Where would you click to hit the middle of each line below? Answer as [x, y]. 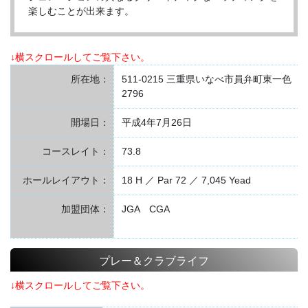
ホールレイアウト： [66, 180]
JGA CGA [145, 209]
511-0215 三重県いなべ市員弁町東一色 [206, 79]
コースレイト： [76, 152]
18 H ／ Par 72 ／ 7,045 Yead [186, 180]
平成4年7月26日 [156, 123]
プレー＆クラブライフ [154, 260]
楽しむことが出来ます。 [81, 11]
